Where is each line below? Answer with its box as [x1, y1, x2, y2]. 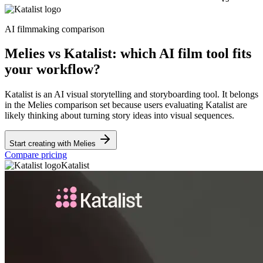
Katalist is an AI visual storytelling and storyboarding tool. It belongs [5, 89, 258, 100]
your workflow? [5, 62, 100, 77]
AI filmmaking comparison [5, 23, 104, 34]
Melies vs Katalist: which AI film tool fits [5, 46, 251, 62]
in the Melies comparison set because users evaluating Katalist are [5, 100, 247, 110]
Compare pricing [5, 150, 67, 160]
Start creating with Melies [9, 139, 98, 149]
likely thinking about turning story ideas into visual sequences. [5, 110, 234, 121]
